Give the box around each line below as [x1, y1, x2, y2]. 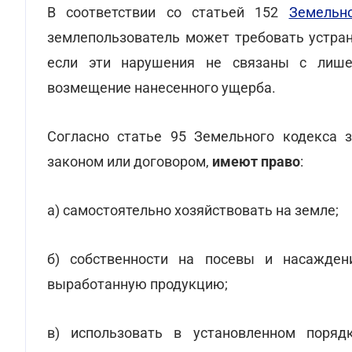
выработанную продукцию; [47, 276, 228, 292]
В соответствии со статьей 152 [47, 4, 289, 20]
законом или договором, [47, 153, 212, 170]
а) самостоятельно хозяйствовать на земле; [47, 202, 339, 218]
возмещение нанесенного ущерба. [47, 79, 276, 96]
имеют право [212, 153, 300, 170]
